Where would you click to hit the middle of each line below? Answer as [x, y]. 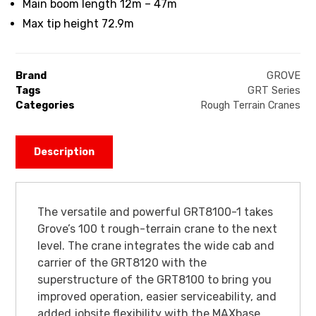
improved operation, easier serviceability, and [157, 296]
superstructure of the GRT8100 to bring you [155, 279]
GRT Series [274, 91]
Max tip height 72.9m [79, 24]
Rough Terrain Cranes [250, 106]
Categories [45, 106]
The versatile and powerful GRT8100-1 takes [156, 212]
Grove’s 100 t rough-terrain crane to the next [158, 229]
